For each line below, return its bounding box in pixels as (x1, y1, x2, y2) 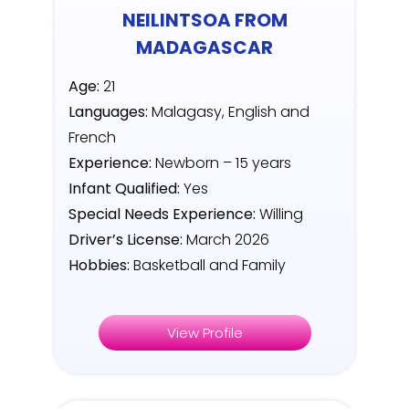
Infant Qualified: (68, 178, 180, 200)
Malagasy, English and (148, 101, 309, 123)
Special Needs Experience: (68, 204, 256, 225)
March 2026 (183, 229, 269, 251)
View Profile (166, 323, 243, 343)
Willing (256, 204, 307, 225)
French (68, 127, 116, 149)
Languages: (68, 101, 148, 123)
